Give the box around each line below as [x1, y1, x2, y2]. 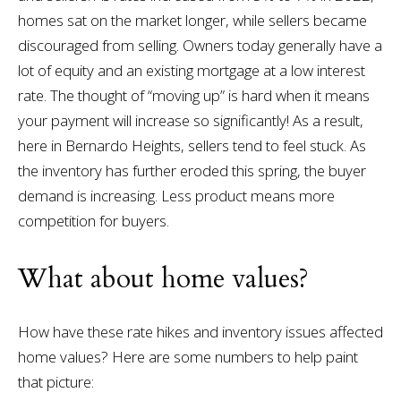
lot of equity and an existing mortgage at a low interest [17, 59, 365, 81]
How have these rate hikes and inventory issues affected [17, 320, 383, 342]
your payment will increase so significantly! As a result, [17, 109, 363, 131]
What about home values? [17, 260, 309, 297]
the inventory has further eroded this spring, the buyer [17, 159, 366, 181]
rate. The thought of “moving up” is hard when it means [17, 84, 370, 106]
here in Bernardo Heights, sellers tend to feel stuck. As [17, 134, 366, 156]
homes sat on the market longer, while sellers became [17, 9, 367, 30]
